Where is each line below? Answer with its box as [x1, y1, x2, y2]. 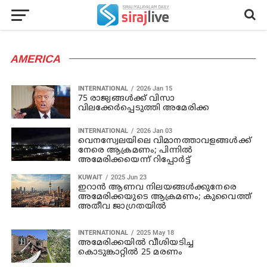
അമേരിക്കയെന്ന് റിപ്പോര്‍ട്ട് [77, 154, 191, 165]
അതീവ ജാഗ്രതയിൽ [77, 201, 167, 212]
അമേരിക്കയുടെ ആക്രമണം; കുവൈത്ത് [77, 191, 252, 202]
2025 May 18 [136, 228, 174, 237]
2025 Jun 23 [110, 173, 147, 181]
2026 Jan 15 [136, 85, 172, 92]
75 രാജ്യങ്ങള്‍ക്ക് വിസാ [77, 94, 175, 104]
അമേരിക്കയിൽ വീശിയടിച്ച [77, 237, 194, 248]
